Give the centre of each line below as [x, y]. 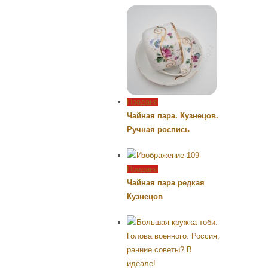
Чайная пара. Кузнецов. [173, 115]
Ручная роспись [158, 129]
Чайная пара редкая [166, 182]
